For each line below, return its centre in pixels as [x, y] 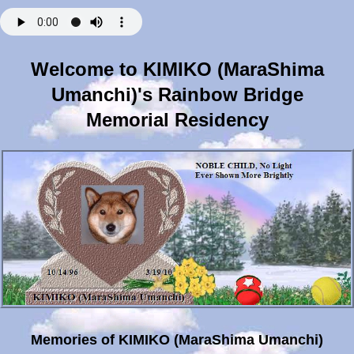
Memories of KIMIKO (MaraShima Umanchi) [177, 339]
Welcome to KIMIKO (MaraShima [177, 69]
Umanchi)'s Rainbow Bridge [177, 94]
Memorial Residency [177, 120]
